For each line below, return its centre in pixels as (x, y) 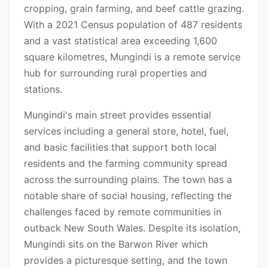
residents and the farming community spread (126, 164)
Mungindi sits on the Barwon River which (116, 244)
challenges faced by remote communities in (123, 212)
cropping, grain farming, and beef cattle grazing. (134, 9)
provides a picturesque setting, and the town (126, 261)
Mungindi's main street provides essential (118, 115)
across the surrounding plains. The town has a (128, 180)
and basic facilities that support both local (120, 147)
